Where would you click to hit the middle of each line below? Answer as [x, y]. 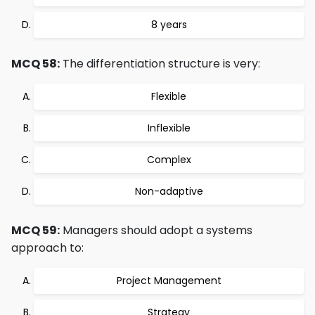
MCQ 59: [36, 230]
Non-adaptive [169, 191]
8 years [169, 25]
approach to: [47, 248]
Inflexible [169, 128]
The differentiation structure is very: [160, 64]
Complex [169, 160]
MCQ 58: [36, 64]
